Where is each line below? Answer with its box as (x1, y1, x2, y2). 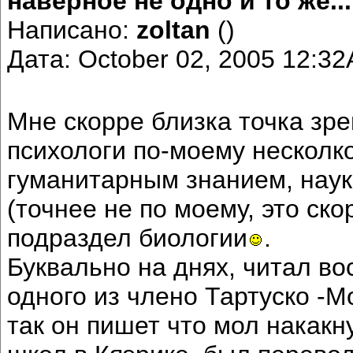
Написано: (7, 15, 136, 44)
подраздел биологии (7, 223, 247, 252)
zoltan (136, 15, 217, 44)
